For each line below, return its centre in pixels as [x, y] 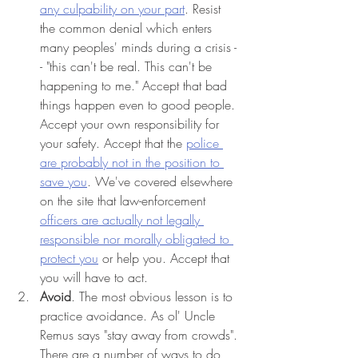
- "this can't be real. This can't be [128, 67]
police [205, 143]
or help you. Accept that [166, 259]
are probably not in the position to [132, 163]
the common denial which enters [128, 28]
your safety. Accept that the [113, 143]
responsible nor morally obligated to [137, 239]
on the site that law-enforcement [125, 201]
